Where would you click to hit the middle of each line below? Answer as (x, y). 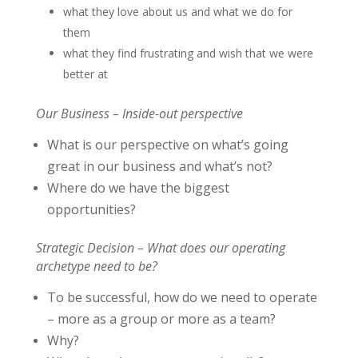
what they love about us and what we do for (177, 11)
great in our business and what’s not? (161, 166)
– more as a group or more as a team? (163, 318)
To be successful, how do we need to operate (182, 297)
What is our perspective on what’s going (167, 144)
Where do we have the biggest (138, 187)
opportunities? (93, 209)
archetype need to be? (96, 266)
